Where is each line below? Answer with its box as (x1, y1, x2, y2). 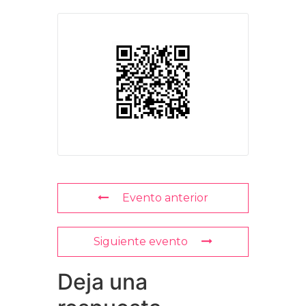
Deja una (57, 268, 148, 295)
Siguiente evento (94, 235, 188, 248)
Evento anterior (122, 191, 208, 204)
